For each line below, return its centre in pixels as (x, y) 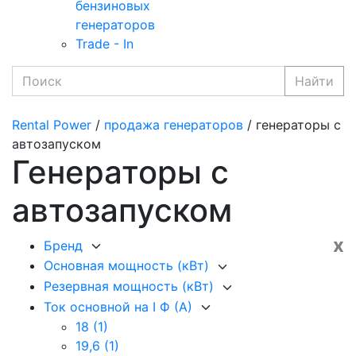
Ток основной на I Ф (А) (120, 306)
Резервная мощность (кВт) (131, 286)
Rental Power (52, 124)
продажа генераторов (174, 124)
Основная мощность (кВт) (128, 266)
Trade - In (104, 43)
